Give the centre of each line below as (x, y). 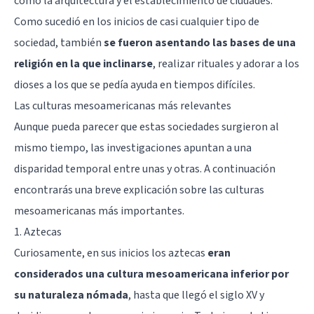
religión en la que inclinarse (83, 63)
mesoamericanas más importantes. (99, 211)
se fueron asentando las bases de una (200, 42)
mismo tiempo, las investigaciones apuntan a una (133, 148)
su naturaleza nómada (71, 295)
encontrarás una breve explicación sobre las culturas (139, 190)
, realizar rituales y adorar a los (226, 63)
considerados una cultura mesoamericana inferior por (151, 274)
